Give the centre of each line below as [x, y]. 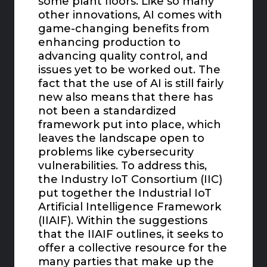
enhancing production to [110, 43]
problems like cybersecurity [116, 152]
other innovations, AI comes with [131, 15]
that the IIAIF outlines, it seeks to [131, 235]
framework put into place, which [130, 125]
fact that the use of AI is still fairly [131, 84]
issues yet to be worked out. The [130, 70]
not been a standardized [107, 111]
